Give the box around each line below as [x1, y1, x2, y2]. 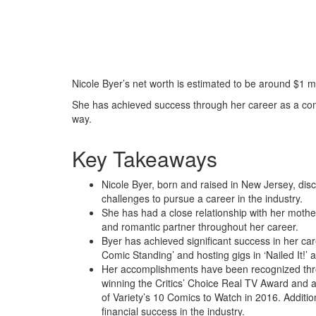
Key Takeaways [72, 143, 217, 174]
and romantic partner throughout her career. [102, 219, 298, 233]
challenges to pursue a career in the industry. [102, 191, 303, 205]
